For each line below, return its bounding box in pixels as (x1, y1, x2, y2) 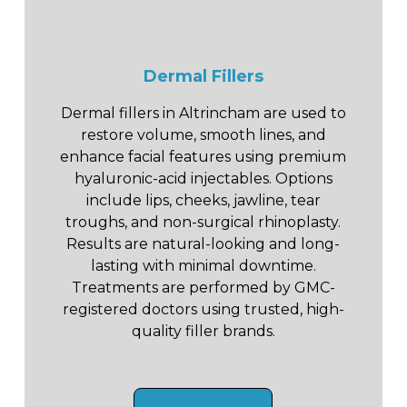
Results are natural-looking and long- (66, 234, 341, 253)
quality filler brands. (131, 322, 275, 340)
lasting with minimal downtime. (90, 256, 316, 274)
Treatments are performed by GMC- (71, 278, 335, 296)
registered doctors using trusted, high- (62, 300, 344, 318)
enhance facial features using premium (60, 147, 347, 165)
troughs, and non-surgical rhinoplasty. (65, 213, 342, 231)
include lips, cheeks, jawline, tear (85, 191, 321, 209)
